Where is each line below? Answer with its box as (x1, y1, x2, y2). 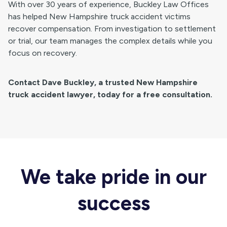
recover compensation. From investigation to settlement (8, 23, 216, 33)
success (77, 191, 150, 215)
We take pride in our (20, 164, 207, 189)
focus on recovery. (8, 48, 77, 58)
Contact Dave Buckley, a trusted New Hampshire (8, 77, 198, 87)
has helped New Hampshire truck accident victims (8, 11, 191, 21)
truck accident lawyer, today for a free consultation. (8, 89, 212, 99)
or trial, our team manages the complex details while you (8, 35, 212, 46)
